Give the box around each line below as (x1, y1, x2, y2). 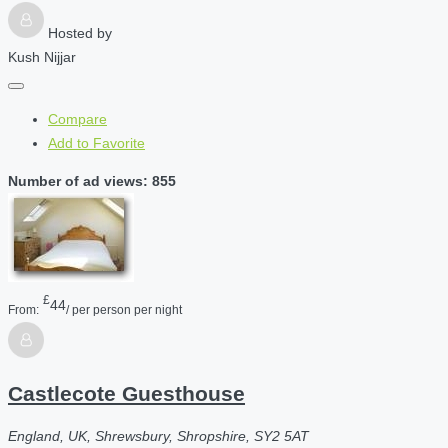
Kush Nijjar (8, 48, 76, 65)
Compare (48, 110, 107, 127)
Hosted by (48, 24, 112, 41)
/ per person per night (66, 302, 182, 316)
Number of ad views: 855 (8, 172, 176, 189)
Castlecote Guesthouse (8, 382, 245, 406)
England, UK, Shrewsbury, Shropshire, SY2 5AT (8, 427, 309, 444)
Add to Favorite (48, 134, 145, 151)
